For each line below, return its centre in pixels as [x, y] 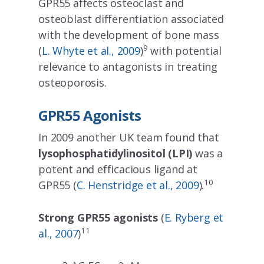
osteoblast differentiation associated [131, 19]
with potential [184, 51]
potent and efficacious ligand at [118, 169]
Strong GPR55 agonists [98, 218]
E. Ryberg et [194, 218]
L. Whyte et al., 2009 [91, 51]
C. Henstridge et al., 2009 [138, 185]
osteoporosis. [72, 83]
